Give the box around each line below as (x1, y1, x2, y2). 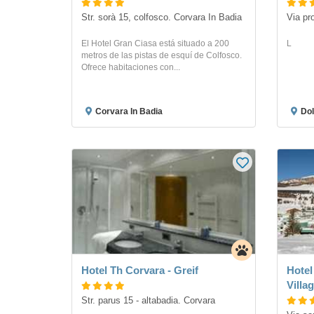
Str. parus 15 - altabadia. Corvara (81, 295, 215, 306)
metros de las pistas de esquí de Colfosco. (81, 50, 242, 60)
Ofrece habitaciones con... (81, 62, 180, 72)
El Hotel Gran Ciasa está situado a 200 (81, 38, 229, 48)
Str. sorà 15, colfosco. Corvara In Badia (81, 12, 242, 22)
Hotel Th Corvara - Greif (81, 264, 198, 276)
